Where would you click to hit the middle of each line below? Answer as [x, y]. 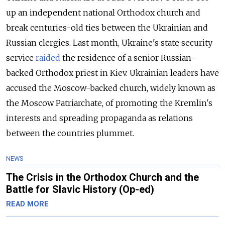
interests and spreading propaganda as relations [99, 118]
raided [48, 58]
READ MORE [27, 204]
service [21, 58]
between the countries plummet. [70, 133]
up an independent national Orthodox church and [103, 13]
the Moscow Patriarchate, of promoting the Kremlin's [109, 103]
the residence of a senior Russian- [128, 58]
